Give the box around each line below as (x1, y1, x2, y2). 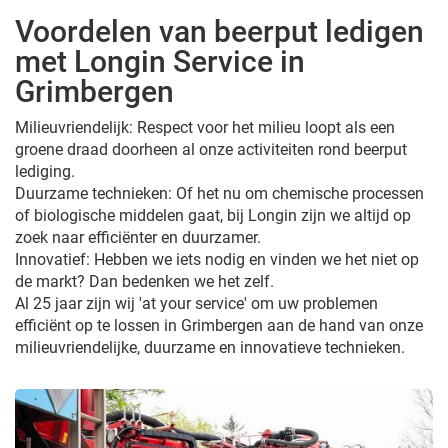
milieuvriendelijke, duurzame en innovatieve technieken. (15, 337, 405, 357)
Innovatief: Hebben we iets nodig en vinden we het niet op (15, 249, 419, 269)
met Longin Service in (15, 43, 305, 79)
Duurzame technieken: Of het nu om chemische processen (15, 183, 424, 203)
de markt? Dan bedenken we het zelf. (15, 271, 274, 291)
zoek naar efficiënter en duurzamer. (15, 227, 261, 247)
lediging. (15, 161, 75, 181)
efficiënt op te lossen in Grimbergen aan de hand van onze (15, 315, 423, 335)
